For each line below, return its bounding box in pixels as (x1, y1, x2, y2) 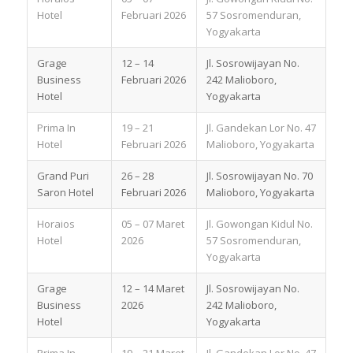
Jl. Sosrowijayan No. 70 (206, 168, 315, 183)
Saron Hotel (36, 184, 94, 199)
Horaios (36, 216, 75, 231)
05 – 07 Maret (121, 216, 184, 231)
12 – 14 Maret (121, 281, 184, 295)
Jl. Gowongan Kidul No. (206, 216, 313, 231)
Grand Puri (36, 168, 89, 183)
